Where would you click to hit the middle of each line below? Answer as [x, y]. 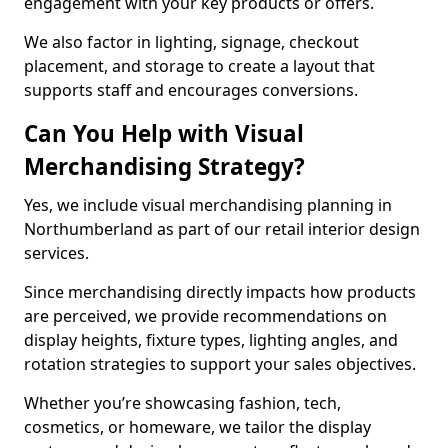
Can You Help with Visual [164, 133]
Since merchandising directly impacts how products [220, 292]
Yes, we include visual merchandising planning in [208, 205]
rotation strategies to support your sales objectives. [220, 364]
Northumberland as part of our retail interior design [222, 229]
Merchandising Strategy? [164, 166]
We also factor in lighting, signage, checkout [191, 42]
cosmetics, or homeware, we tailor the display [197, 427]
